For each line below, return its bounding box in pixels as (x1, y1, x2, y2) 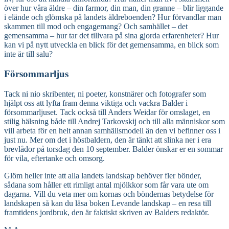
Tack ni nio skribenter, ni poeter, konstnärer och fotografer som (4, 89, 206, 98)
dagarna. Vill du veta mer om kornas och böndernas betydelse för (4, 189, 214, 198)
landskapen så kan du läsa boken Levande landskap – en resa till (4, 198, 211, 208)
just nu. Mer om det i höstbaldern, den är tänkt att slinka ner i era (4, 135, 211, 144)
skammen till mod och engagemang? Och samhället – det (4, 22, 188, 31)
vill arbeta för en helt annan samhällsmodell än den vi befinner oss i (4, 126, 220, 135)
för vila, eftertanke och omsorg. (4, 153, 105, 163)
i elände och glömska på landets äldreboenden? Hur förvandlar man (4, 13, 221, 22)
